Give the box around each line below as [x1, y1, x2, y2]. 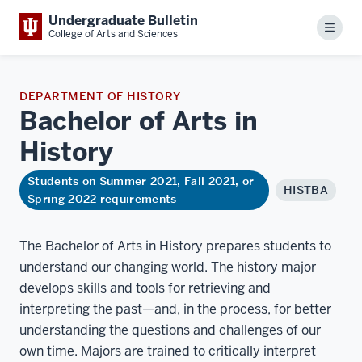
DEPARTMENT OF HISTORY [19, 88, 181, 103]
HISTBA [284, 183, 328, 197]
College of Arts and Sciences [48, 27, 178, 40]
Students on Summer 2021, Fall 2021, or [27, 174, 255, 188]
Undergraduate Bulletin [48, 12, 198, 29]
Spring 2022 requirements [27, 192, 177, 206]
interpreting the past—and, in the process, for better [19, 300, 331, 318]
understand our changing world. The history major [19, 258, 316, 276]
